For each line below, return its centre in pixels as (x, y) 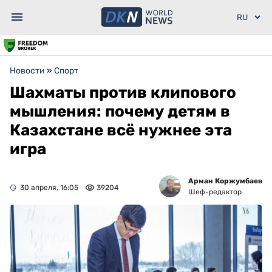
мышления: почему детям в (120, 111)
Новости (27, 71)
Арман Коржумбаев (225, 181)
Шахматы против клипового (123, 93)
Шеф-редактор (215, 192)
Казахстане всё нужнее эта (121, 130)
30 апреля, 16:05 (49, 188)
